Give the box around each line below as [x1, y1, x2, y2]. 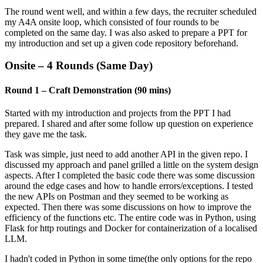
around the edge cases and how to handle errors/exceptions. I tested [5, 180, 253, 191]
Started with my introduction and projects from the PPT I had [5, 107, 231, 118]
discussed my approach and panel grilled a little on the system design [5, 159, 258, 170]
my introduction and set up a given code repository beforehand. [5, 38, 238, 48]
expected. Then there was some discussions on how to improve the [5, 201, 251, 212]
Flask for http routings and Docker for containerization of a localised [5, 222, 257, 233]
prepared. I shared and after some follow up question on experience [5, 118, 253, 129]
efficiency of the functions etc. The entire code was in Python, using [5, 212, 256, 222]
